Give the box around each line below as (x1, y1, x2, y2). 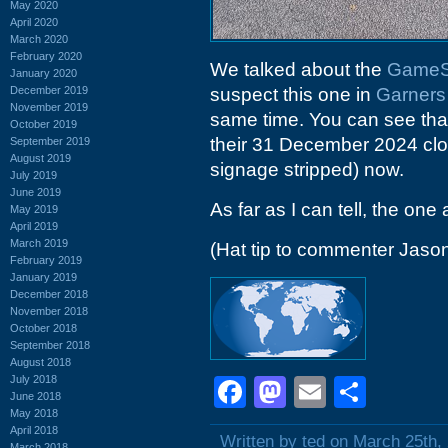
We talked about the (210, 59, 387, 80)
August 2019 (10, 151, 71, 164)
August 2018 (10, 355, 71, 368)
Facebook (246, 374, 388, 410)
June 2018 (10, 389, 61, 402)
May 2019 (10, 202, 58, 215)
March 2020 (10, 32, 68, 45)
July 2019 (10, 168, 57, 181)
